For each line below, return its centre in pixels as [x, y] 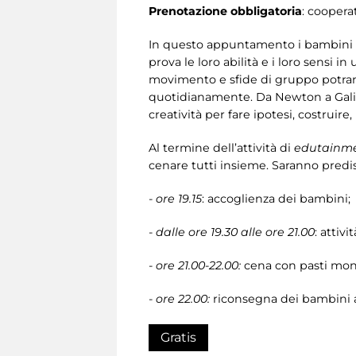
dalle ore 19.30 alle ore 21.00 [235, 232]
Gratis [178, 337]
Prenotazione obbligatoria [225, 11]
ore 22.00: [181, 298]
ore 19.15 [179, 198]
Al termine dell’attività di [221, 147]
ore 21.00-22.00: [198, 265]
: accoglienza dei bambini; [276, 198]
